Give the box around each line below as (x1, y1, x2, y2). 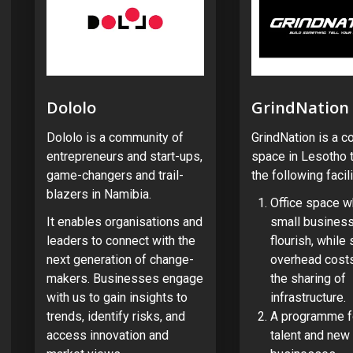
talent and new (269, 327, 350, 343)
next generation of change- (46, 251, 194, 267)
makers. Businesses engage (46, 270, 203, 286)
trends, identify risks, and (46, 308, 185, 324)
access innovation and (46, 327, 169, 343)
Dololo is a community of (46, 129, 184, 145)
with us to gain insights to (46, 289, 188, 305)
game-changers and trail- (46, 167, 184, 183)
